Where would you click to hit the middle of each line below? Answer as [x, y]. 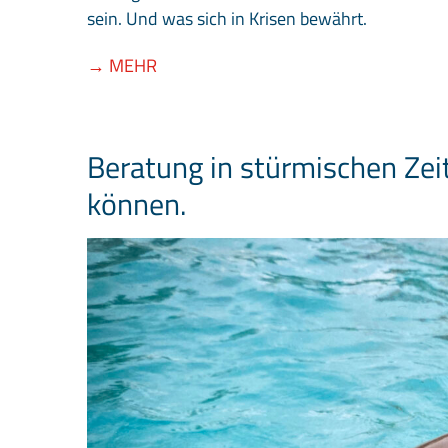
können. [136, 204]
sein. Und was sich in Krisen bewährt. [227, 19]
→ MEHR [122, 66]
